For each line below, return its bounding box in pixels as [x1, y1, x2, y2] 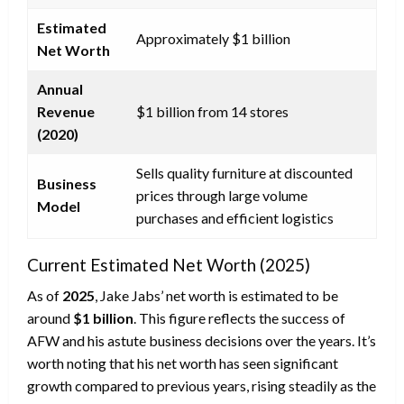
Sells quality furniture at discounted [136, 163, 353, 181]
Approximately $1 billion [136, 29, 290, 47]
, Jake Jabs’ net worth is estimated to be [95, 286, 338, 304]
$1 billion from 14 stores [136, 102, 289, 120]
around [27, 308, 73, 326]
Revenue [37, 102, 95, 120]
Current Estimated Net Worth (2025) [27, 253, 310, 275]
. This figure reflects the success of [133, 308, 345, 326]
